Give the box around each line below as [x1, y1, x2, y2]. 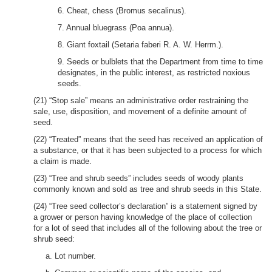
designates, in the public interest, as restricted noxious [58, 68, 250, 77]
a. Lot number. [46, 251, 96, 260]
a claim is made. [33, 157, 92, 166]
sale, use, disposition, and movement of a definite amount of [33, 107, 246, 116]
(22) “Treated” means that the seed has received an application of [33, 135, 263, 144]
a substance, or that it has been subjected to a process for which [33, 146, 262, 155]
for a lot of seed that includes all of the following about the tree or [33, 223, 262, 233]
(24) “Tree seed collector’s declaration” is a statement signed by [33, 202, 257, 211]
